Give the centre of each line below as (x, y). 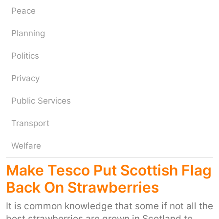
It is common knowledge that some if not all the (109, 206)
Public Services (41, 101)
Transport (30, 123)
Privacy (25, 78)
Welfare (26, 146)
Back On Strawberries (82, 187)
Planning (28, 33)
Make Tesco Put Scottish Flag (109, 170)
